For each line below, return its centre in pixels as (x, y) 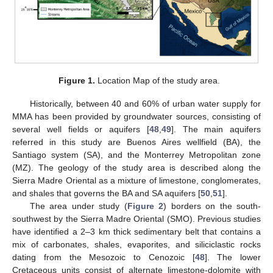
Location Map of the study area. (157, 80)
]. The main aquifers (216, 129)
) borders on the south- (212, 206)
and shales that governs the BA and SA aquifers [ (106, 193)
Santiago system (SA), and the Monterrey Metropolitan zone (136, 154)
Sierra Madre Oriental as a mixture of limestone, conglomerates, (136, 180)
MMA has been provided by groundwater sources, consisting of (136, 116)
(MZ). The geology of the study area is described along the (136, 167)
